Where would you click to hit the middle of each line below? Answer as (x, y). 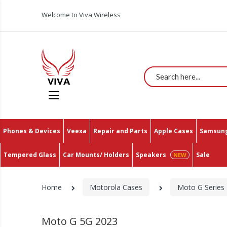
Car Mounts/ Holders (96, 155)
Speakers (151, 155)
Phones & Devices (32, 131)
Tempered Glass (30, 155)
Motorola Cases (116, 187)
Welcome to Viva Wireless (81, 15)
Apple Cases (174, 131)
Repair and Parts (120, 131)
